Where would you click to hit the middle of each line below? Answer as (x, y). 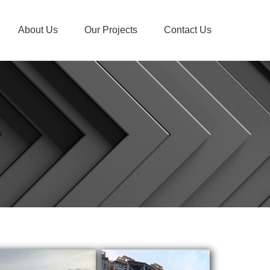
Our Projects (111, 30)
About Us (38, 30)
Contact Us (188, 30)
